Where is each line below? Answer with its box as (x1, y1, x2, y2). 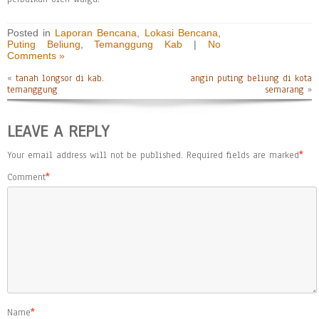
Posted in (7, 27, 56, 38)
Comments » (7, 50, 65, 61)
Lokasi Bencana (144, 27, 218, 38)
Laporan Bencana (55, 27, 137, 38)
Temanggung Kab (94, 38, 183, 50)
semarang (265, 83, 304, 96)
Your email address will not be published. (7, 149, 183, 162)
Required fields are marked (187, 149, 299, 162)
